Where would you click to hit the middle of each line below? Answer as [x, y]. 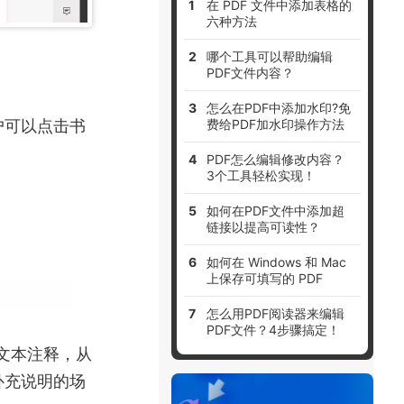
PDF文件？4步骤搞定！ [274, 330]
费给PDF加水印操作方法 [276, 124]
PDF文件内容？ [251, 73]
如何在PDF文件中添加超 [276, 211]
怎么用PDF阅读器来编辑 [276, 314]
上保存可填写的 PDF [265, 279]
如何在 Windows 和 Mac [277, 262]
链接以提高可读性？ [264, 227]
